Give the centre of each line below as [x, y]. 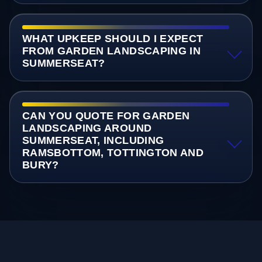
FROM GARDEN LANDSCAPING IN [111, 51]
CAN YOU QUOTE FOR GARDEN [106, 116]
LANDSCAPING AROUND [87, 128]
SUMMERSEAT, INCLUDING [93, 141]
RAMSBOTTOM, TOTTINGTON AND [113, 153]
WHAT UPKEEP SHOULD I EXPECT [113, 39]
